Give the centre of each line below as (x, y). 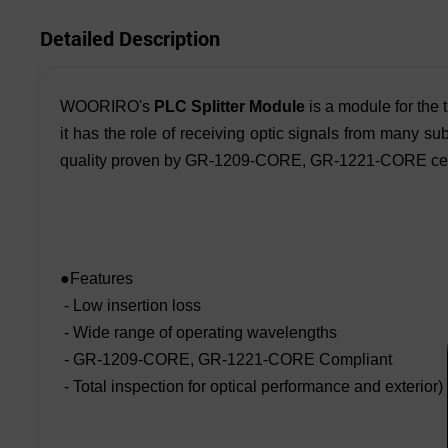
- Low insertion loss (130, 306)
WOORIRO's (107, 107)
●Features (96, 279)
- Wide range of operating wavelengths (198, 333)
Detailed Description (130, 38)
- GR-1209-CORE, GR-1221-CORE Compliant (226, 360)
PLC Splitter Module (232, 107)
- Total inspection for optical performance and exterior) (251, 387)
